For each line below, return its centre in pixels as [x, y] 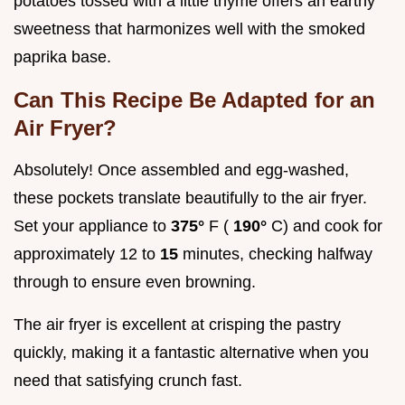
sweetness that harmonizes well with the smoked [189, 28]
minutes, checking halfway [278, 254]
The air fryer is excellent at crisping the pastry [177, 324]
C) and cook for [327, 226]
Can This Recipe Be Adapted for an [194, 99]
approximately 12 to [87, 254]
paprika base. [62, 57]
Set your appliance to [92, 226]
